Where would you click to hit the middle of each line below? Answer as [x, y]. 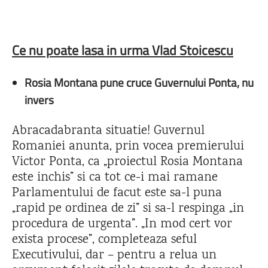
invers [39, 99]
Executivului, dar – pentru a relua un [114, 255]
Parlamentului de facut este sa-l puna [117, 193]
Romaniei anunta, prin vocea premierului [128, 147]
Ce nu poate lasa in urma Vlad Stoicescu [123, 50]
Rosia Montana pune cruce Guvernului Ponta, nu [139, 82]
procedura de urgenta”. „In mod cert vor [122, 224]
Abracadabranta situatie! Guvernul [108, 131]
